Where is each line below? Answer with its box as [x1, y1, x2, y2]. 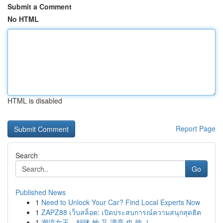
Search [15, 150, 38, 160]
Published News [15, 187, 66, 197]
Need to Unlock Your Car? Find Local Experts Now [41, 197, 200, 207]
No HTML [7, 14, 39, 24]
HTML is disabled [7, 96, 62, 106]
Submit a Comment [7, 1, 72, 11]
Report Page [176, 123, 216, 133]
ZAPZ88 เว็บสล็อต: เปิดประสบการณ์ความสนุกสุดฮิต [41, 207, 201, 217]
